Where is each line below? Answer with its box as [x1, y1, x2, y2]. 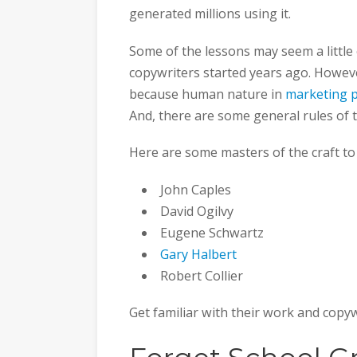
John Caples [160, 180, 232, 198]
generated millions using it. [129, 5, 291, 23]
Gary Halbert [160, 245, 237, 263]
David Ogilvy [160, 202, 234, 220]
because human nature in [129, 84, 285, 103]
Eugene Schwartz [160, 223, 265, 241]
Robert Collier [160, 266, 244, 284]
